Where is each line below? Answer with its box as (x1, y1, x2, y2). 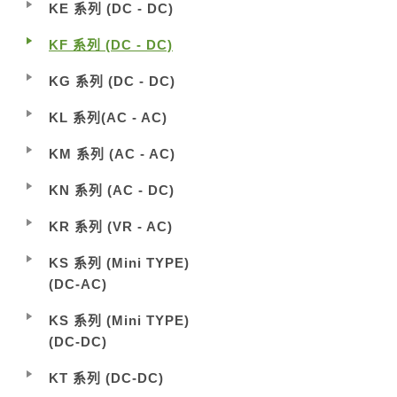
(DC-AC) (49, 276, 107, 292)
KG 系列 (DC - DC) (49, 74, 175, 89)
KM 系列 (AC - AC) (49, 146, 175, 161)
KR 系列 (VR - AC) (49, 219, 173, 234)
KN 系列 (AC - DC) (49, 183, 175, 198)
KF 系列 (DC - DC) (49, 37, 173, 52)
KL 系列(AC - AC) (49, 110, 167, 125)
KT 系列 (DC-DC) (49, 370, 164, 385)
